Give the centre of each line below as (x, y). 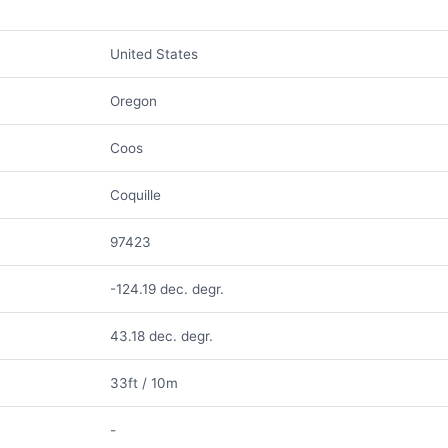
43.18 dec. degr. (161, 336)
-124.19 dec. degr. (166, 289)
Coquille (135, 195)
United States (153, 54)
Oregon (133, 101)
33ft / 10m (143, 383)
